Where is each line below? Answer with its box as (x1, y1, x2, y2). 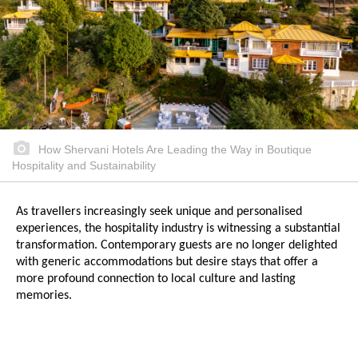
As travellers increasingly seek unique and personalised (16, 205, 302, 218)
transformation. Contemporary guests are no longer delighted (16, 239, 337, 252)
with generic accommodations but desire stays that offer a (16, 256, 318, 268)
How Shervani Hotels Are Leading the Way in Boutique (35, 143, 312, 156)
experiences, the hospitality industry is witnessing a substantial (16, 222, 340, 235)
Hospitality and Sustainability (12, 159, 156, 172)
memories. (16, 289, 72, 302)
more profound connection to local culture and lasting (16, 272, 296, 285)
